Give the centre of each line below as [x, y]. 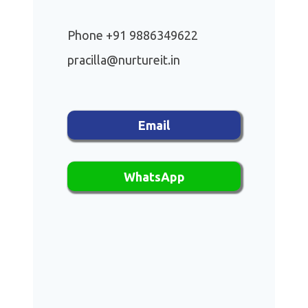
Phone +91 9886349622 [133, 35]
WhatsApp [154, 176]
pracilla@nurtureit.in [124, 60]
